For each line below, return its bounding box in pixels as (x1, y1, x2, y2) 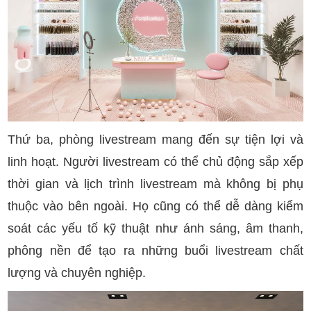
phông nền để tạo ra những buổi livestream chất (8, 243, 303, 258)
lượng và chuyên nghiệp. (8, 265, 146, 280)
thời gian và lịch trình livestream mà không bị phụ (8, 176, 303, 191)
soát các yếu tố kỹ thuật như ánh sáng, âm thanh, (8, 221, 303, 235)
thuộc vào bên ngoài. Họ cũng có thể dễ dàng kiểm (8, 199, 303, 213)
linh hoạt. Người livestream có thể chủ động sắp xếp (8, 154, 303, 169)
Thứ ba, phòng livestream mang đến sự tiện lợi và (8, 132, 303, 146)
